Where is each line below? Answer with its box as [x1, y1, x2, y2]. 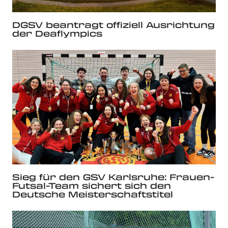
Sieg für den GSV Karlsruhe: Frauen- [12, 170, 214, 183]
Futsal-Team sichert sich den [12, 179, 171, 191]
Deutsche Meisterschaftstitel [12, 188, 173, 200]
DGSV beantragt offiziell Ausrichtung [12, 19, 215, 31]
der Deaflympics [12, 27, 102, 40]
